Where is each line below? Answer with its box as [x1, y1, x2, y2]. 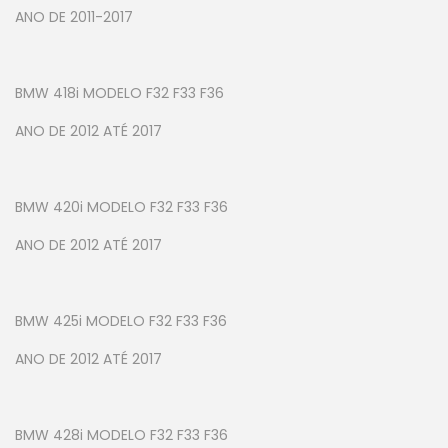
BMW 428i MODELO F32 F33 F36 [15, 425, 228, 446]
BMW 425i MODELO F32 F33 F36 [15, 311, 227, 332]
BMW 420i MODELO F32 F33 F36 [15, 197, 228, 218]
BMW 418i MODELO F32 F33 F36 [15, 83, 224, 104]
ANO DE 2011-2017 [15, 7, 133, 28]
